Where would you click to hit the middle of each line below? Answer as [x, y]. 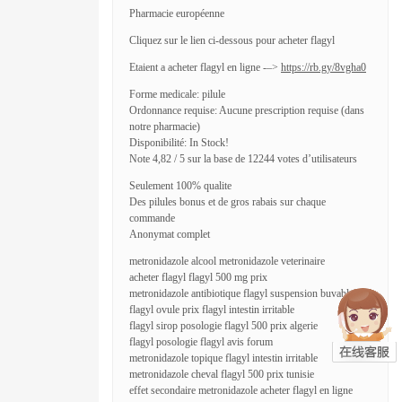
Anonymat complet [170, 234]
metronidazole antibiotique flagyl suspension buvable [241, 293]
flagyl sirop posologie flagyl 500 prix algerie [223, 326]
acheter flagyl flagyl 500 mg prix [198, 277]
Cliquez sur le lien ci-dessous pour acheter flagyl [232, 40]
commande [152, 218]
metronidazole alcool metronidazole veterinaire [227, 261]
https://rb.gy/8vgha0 [323, 67]
